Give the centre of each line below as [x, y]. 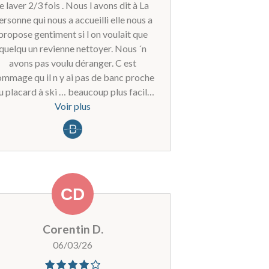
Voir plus [73, 106]
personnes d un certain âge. [73, 120]
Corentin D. [73, 229]
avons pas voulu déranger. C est [73, 62]
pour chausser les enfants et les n [73, 106]
